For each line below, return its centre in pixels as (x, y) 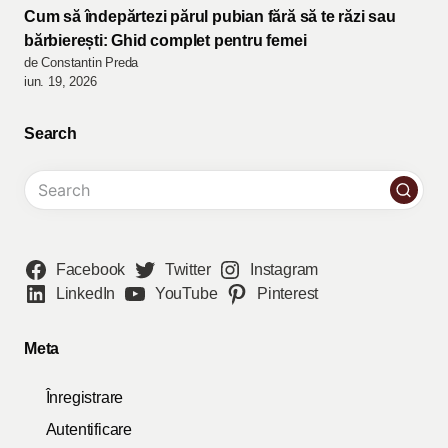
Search (50, 133)
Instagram (284, 270)
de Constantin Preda (81, 62)
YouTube (186, 294)
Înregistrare (84, 398)
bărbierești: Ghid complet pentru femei (165, 40)
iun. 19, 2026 (60, 81)
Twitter (187, 270)
